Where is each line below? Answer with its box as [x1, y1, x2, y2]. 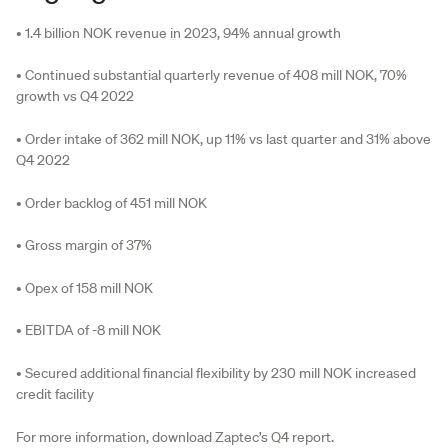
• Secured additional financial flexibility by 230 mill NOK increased [16, 363, 416, 382]
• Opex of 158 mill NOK [16, 278, 153, 297]
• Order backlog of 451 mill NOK [16, 193, 207, 212]
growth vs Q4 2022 [16, 87, 134, 106]
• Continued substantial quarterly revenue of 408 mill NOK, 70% [16, 66, 407, 85]
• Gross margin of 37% [16, 236, 152, 255]
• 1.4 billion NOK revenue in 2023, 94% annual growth [16, 23, 341, 42]
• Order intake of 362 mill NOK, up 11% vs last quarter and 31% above [16, 129, 431, 148]
